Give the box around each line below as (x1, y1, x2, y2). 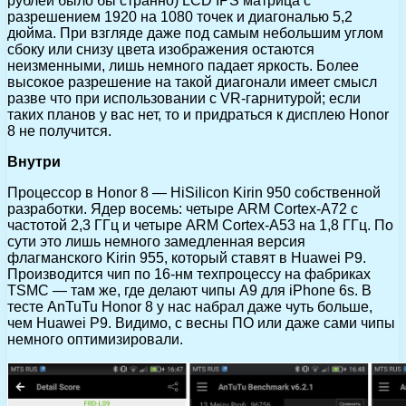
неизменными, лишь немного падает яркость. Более (7, 57, 359, 73)
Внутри (7, 153, 61, 169)
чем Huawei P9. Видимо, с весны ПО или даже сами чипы (7, 314, 395, 331)
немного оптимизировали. (7, 331, 183, 347)
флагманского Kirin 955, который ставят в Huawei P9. (7, 249, 366, 266)
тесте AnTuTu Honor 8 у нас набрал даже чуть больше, (7, 298, 372, 314)
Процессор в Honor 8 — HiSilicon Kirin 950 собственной (7, 184, 381, 200)
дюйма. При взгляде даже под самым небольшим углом (7, 24, 383, 41)
